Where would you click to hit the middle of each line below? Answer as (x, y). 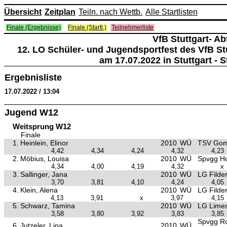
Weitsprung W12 (42, 126)
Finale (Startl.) (87, 27)
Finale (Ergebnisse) (34, 27)
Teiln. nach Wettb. (110, 12)
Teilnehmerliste (133, 27)
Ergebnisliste (33, 78)
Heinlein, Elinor (44, 143)
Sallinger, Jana (44, 174)
